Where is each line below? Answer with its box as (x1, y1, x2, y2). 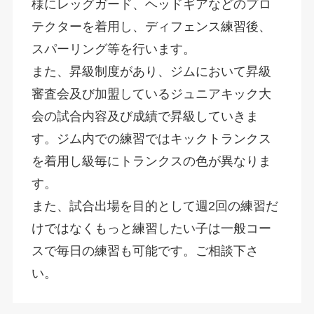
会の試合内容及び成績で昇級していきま (31, 109, 259, 123)
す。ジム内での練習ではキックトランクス (31, 131, 271, 146)
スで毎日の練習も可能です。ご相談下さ (31, 243, 259, 258)
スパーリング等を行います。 (31, 41, 196, 56)
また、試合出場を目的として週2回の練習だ (31, 198, 278, 213)
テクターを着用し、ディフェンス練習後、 (31, 19, 271, 34)
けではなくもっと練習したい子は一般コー (31, 221, 271, 235)
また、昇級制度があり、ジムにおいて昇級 (31, 64, 271, 78)
